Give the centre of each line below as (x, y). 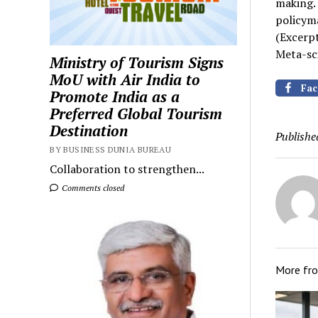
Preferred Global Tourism (136, 114)
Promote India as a (115, 97)
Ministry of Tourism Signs (137, 63)
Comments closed (92, 188)
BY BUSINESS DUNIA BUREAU (111, 150)
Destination (89, 131)
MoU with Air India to (125, 80)
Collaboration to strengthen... (127, 169)
